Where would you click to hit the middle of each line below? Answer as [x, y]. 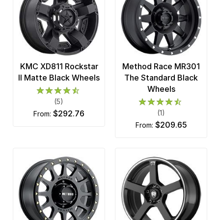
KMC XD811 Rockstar [59, 66]
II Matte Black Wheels [59, 77]
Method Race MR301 [161, 66]
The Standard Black [161, 77]
